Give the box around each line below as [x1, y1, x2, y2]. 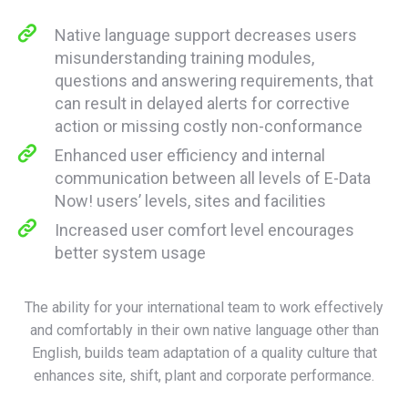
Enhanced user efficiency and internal [55, 145, 325, 165]
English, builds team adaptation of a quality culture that [31, 343, 377, 362]
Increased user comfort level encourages [55, 219, 354, 240]
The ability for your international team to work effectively [25, 298, 383, 316]
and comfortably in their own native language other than [29, 321, 379, 339]
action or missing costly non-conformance [55, 116, 362, 136]
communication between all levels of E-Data [55, 168, 371, 188]
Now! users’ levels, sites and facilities [55, 190, 326, 210]
